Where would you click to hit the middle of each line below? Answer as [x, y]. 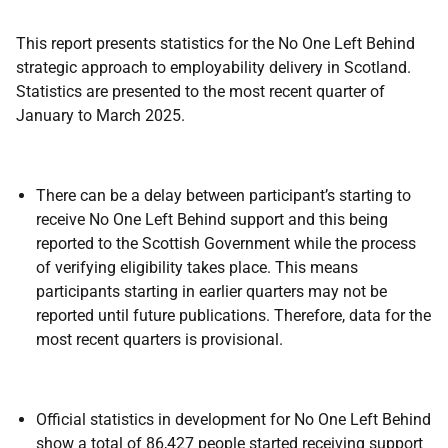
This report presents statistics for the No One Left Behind [215, 43]
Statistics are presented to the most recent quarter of [200, 91]
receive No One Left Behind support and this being [212, 219]
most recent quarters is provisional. [163, 339]
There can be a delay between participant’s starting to [223, 195]
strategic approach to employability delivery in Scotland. [213, 67]
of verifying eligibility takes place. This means [197, 267]
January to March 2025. [100, 115]
